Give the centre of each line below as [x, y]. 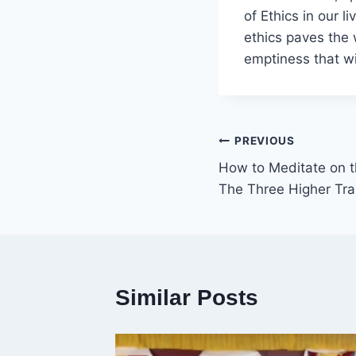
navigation [274, 178]
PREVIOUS [265, 140]
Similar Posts [187, 298]
